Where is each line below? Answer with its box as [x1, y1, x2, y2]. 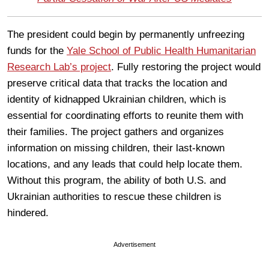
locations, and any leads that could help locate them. [7, 158, 243, 170]
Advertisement [113, 240, 156, 248]
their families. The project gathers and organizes [7, 125, 224, 138]
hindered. [7, 207, 49, 219]
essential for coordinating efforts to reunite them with [7, 109, 243, 121]
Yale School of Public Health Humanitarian [67, 44, 256, 56]
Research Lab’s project [7, 61, 111, 73]
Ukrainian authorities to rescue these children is [7, 190, 222, 202]
